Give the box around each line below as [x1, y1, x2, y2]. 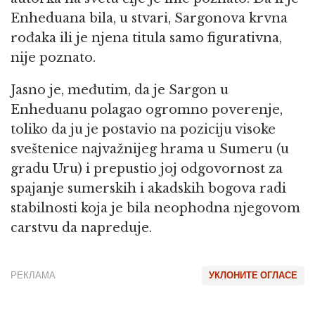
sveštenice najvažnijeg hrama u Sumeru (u [11, 141, 289, 157]
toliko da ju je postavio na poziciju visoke [11, 122, 276, 137]
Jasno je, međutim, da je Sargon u [11, 82, 229, 98]
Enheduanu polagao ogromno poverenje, [11, 102, 283, 117]
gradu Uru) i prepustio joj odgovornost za [11, 161, 283, 176]
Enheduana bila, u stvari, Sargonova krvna [11, 11, 288, 26]
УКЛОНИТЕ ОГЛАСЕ [209, 270, 297, 281]
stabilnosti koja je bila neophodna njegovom [11, 200, 300, 216]
